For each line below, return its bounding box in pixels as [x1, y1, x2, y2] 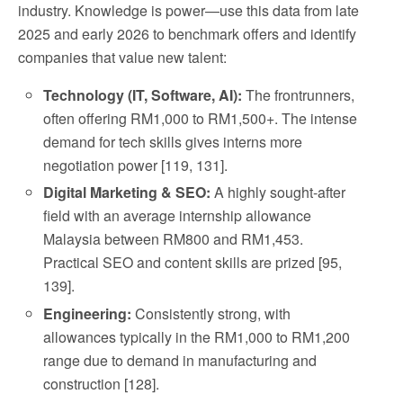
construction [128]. [43, 372, 160, 394]
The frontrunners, [242, 85, 355, 106]
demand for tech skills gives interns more [43, 131, 303, 153]
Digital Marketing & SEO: [43, 182, 211, 203]
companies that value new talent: [18, 47, 227, 68]
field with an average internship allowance [43, 205, 312, 227]
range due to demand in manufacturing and [43, 349, 318, 371]
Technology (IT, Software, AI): [43, 85, 243, 106]
